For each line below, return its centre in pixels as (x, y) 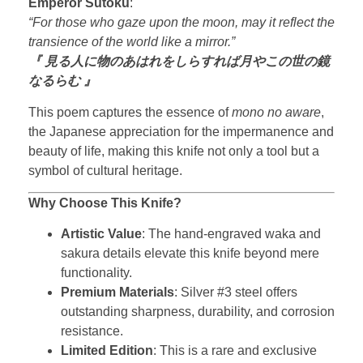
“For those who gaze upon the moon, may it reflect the (181, 23)
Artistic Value (101, 234)
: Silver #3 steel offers (236, 293)
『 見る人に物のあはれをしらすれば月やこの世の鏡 (179, 62)
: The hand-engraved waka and (231, 234)
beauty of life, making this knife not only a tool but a (174, 151)
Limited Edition (107, 351)
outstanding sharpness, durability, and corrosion (198, 312)
